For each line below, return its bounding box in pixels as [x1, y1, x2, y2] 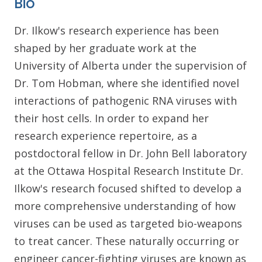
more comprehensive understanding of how [14, 198, 236, 213]
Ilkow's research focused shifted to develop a [14, 181, 242, 195]
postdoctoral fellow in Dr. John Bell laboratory [14, 146, 247, 160]
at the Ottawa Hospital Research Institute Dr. [14, 163, 243, 178]
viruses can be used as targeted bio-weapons [14, 216, 242, 230]
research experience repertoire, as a [14, 128, 197, 143]
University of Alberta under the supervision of [14, 58, 247, 73]
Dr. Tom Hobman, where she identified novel [14, 75, 239, 90]
